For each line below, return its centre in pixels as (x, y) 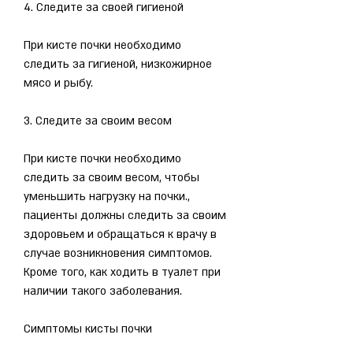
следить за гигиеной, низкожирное (118, 64)
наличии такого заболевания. (103, 291)
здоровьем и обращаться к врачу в (120, 234)
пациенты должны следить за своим (125, 215)
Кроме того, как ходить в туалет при (122, 272)
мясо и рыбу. (58, 83)
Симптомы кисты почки (88, 329)
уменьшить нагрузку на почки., (107, 196)
